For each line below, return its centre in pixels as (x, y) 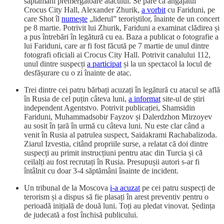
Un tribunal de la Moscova (67, 188)
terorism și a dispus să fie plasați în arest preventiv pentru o (116, 197)
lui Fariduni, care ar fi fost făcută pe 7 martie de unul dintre (116, 46)
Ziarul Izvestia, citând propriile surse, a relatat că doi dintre (116, 144)
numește (74, 19)
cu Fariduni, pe (190, 10)
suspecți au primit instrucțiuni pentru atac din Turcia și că (113, 153)
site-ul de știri (182, 99)
